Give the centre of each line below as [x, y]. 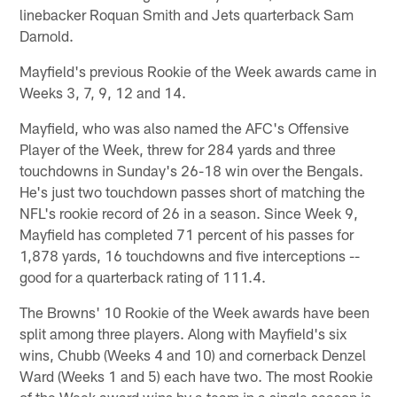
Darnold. [47, 35]
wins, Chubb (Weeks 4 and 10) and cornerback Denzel [193, 354]
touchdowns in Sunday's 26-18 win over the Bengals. [192, 170]
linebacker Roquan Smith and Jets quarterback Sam [187, 14]
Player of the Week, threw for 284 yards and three [178, 148]
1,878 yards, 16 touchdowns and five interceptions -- [190, 255]
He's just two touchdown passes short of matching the [193, 191]
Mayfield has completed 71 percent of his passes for [187, 234]
